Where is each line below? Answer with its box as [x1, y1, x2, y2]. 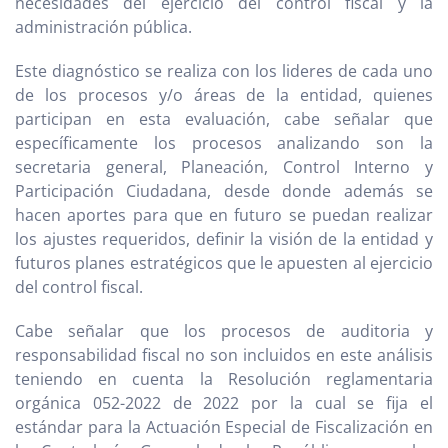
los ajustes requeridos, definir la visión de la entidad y [15, 227, 433, 250]
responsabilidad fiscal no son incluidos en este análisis [15, 343, 433, 366]
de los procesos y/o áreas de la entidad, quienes [15, 83, 433, 106]
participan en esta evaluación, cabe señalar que [15, 107, 433, 130]
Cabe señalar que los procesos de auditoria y [15, 319, 433, 342]
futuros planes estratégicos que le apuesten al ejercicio [15, 251, 433, 274]
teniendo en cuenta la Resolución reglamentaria [15, 367, 433, 390]
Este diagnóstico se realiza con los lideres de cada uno [15, 59, 433, 82]
